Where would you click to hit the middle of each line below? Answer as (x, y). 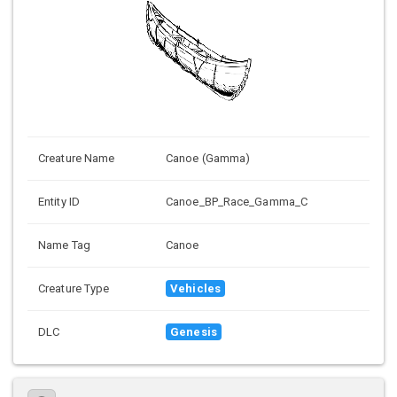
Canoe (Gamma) (208, 159)
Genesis (194, 332)
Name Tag (64, 245)
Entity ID (59, 202)
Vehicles (195, 289)
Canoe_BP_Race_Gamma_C (237, 202)
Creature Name (77, 159)
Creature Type (74, 289)
